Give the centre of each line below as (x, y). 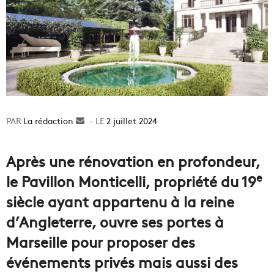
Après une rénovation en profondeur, (133, 160)
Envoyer (100, 120)
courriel (99, 146)
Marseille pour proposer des (101, 241)
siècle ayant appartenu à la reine (120, 201)
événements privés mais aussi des (122, 261)
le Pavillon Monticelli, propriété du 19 (131, 180)
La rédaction (48, 120)
